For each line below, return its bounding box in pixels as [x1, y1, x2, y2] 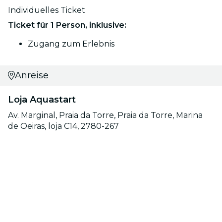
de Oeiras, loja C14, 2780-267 [8, 121, 119, 131]
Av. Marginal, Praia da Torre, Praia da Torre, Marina [8, 110, 203, 120]
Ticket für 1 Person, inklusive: [8, 20, 126, 30]
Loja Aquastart [8, 94, 76, 105]
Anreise [14, 69, 49, 81]
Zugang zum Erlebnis [28, 39, 114, 49]
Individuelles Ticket [8, 5, 85, 15]
